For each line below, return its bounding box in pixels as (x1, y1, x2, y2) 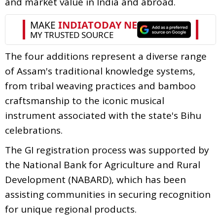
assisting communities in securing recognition (5, 187, 211, 201)
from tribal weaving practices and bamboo (5, 79, 196, 92)
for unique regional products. (5, 202, 137, 216)
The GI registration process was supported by (5, 143, 209, 156)
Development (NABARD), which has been (5, 173, 186, 186)
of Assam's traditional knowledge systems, (5, 64, 195, 77)
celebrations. (5, 123, 63, 137)
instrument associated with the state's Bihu (5, 109, 201, 122)
